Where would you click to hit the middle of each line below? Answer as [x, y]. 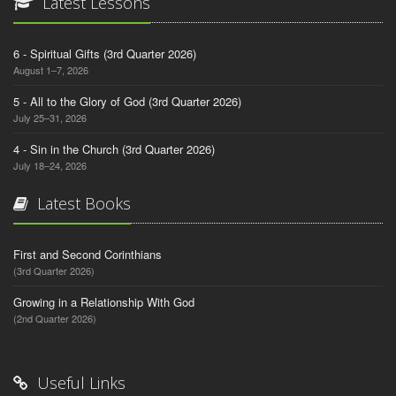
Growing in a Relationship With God [104, 302]
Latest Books [82, 204]
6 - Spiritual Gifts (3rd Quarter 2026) [105, 54]
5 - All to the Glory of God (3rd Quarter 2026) [127, 102]
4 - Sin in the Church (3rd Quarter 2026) [114, 149]
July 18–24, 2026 [50, 166]
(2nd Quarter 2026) [55, 319]
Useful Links [79, 383]
